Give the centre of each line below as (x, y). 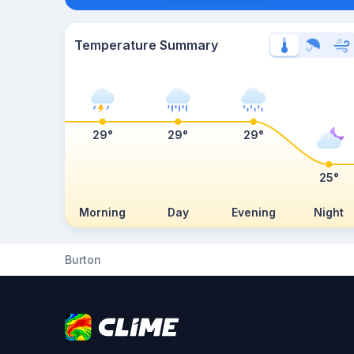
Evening (253, 212)
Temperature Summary (146, 45)
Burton (83, 260)
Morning (103, 212)
